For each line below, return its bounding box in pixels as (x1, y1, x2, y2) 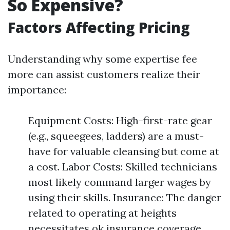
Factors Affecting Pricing (8, 17, 190, 37)
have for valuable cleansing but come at (28, 145, 219, 158)
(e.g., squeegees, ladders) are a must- (28, 129, 204, 142)
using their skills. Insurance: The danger (28, 191, 221, 204)
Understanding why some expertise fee (8, 52, 197, 65)
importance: (8, 83, 66, 96)
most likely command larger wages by (28, 176, 211, 188)
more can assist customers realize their (8, 68, 200, 81)
